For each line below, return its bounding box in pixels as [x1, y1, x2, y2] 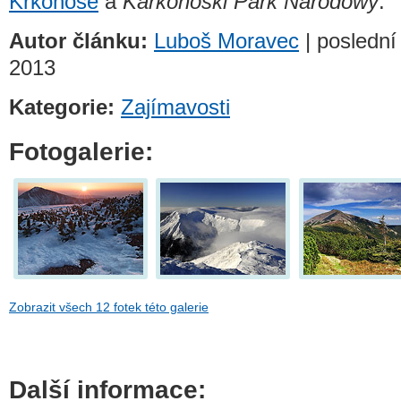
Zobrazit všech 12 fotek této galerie [9, 299, 209, 314]
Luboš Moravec [154, 28, 299, 53]
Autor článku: [9, 28, 154, 53]
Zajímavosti [121, 95, 230, 120]
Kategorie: [9, 95, 115, 120]
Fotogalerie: [9, 137, 153, 166]
